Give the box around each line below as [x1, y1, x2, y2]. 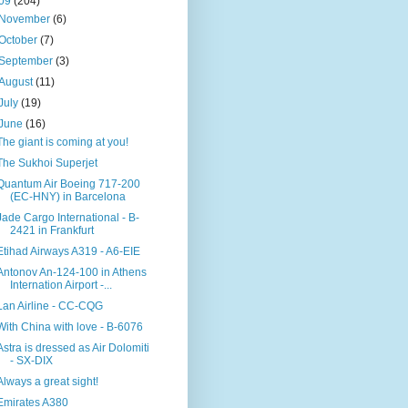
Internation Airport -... [9, 279, 112, 291]
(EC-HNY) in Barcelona [9, 190, 126, 203]
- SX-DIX [9, 354, 53, 367]
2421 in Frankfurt [9, 224, 94, 237]
